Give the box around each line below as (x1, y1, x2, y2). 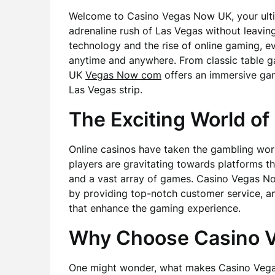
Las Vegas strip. (69, 83, 142, 96)
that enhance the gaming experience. (69, 202, 241, 214)
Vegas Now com (85, 69, 161, 81)
